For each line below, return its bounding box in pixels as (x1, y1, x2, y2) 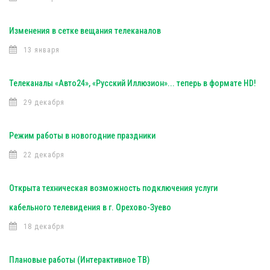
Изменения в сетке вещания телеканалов (9, 26, 161, 36)
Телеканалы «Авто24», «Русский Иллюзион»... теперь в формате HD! (9, 78, 256, 88)
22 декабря (24, 151, 64, 159)
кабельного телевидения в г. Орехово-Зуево (9, 202, 171, 212)
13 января (24, 46, 60, 54)
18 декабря (24, 222, 64, 231)
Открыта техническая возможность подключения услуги (9, 183, 218, 193)
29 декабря (24, 98, 64, 107)
